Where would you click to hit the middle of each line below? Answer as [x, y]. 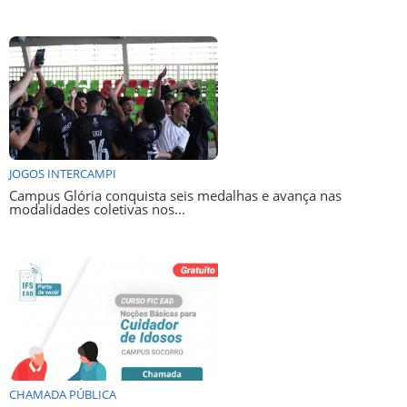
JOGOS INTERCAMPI [63, 174]
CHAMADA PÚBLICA [63, 395]
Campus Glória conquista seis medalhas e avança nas [175, 196]
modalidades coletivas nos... [97, 210]
